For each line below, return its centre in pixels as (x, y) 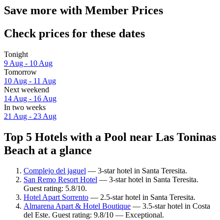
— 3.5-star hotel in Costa (170, 206)
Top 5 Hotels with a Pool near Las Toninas (110, 137)
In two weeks (25, 107)
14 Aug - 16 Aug (30, 98)
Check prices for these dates (74, 33)
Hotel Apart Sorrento (56, 197)
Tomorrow (20, 72)
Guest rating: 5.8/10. (55, 189)
